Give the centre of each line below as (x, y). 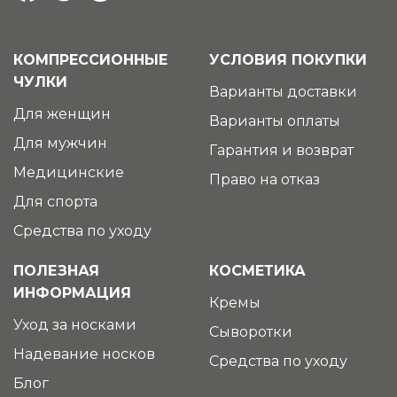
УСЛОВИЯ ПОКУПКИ (288, 59)
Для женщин (62, 113)
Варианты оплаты (275, 121)
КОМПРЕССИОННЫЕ (90, 59)
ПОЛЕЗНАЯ (56, 270)
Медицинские (69, 172)
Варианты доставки (283, 91)
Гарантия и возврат (281, 150)
